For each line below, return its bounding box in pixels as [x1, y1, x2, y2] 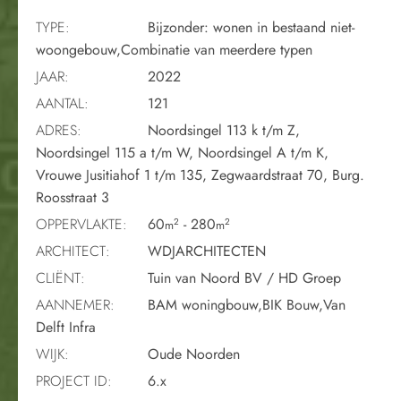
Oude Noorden [143, 343, 240, 364]
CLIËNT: [36, 267, 85, 288]
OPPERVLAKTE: [36, 213, 127, 235]
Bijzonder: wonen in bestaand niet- [143, 16, 354, 38]
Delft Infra [36, 316, 96, 337]
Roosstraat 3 [36, 186, 109, 208]
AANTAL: [36, 92, 89, 114]
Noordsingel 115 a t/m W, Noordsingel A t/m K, [36, 141, 328, 163]
